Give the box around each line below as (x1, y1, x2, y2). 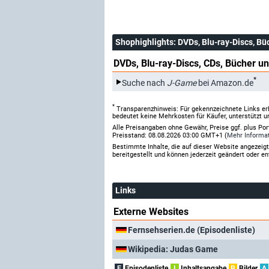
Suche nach (122, 77, 167, 88)
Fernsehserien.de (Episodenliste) (128, 225, 255, 235)
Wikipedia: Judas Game (128, 244, 218, 254)
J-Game (167, 77, 196, 88)
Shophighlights (115, 37, 174, 47)
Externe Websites (113, 206, 189, 218)
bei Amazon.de (196, 77, 253, 88)
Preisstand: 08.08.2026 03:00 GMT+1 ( (112, 131, 227, 140)
